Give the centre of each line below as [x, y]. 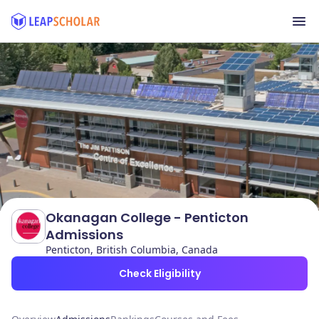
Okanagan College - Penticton [147, 218]
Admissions [84, 235]
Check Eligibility [159, 273]
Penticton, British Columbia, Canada [132, 250]
